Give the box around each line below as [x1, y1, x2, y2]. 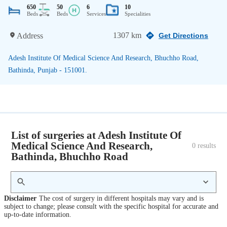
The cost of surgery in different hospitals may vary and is [39, 195, 204, 203]
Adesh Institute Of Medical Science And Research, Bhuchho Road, [8, 54, 199, 62]
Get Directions [159, 31, 208, 40]
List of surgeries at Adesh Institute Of [11, 129, 182, 141]
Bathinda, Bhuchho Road [11, 150, 129, 162]
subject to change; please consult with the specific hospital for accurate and [4, 203, 218, 211]
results [195, 141, 216, 149]
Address [17, 31, 43, 40]
